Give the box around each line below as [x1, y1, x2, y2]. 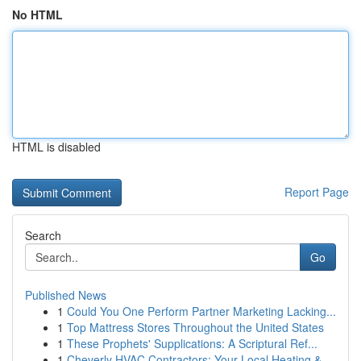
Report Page [284, 184, 349, 200]
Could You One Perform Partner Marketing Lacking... [67, 303, 336, 319]
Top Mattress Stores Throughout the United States [67, 319, 324, 335]
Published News [25, 287, 106, 303]
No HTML [12, 6, 63, 23]
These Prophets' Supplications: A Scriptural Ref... [67, 335, 317, 351]
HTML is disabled [12, 139, 101, 155]
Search [25, 227, 61, 243]
